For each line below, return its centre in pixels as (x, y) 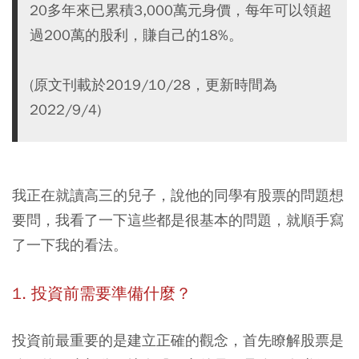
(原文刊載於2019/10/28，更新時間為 (153, 84)
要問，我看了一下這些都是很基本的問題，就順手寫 (178, 220)
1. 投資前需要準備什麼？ (102, 293)
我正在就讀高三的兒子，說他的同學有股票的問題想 (178, 195)
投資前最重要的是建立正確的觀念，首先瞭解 (156, 340)
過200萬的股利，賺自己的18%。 (136, 34)
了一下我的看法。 (70, 244)
